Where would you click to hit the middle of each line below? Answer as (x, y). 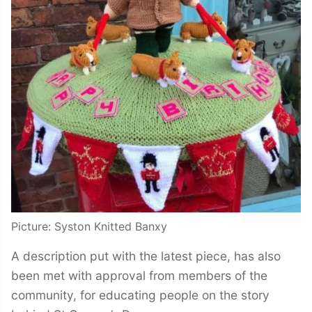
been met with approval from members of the (139, 276)
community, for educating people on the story (140, 295)
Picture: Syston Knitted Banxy (89, 227)
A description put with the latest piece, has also (146, 256)
